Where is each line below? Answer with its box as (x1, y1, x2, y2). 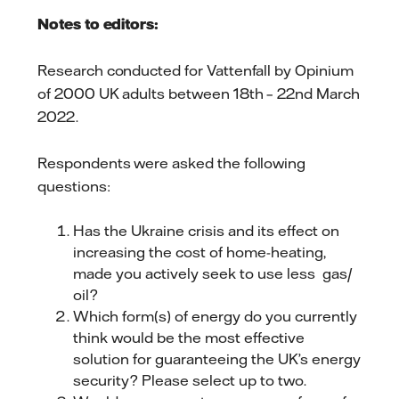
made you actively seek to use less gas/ (73, 265, 352, 283)
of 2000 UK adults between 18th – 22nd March (37, 84, 360, 102)
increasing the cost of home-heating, (73, 243, 326, 262)
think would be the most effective (73, 329, 305, 347)
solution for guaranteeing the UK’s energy (73, 350, 361, 369)
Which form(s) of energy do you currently (73, 307, 357, 326)
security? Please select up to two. (73, 371, 306, 390)
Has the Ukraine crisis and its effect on (73, 222, 339, 240)
